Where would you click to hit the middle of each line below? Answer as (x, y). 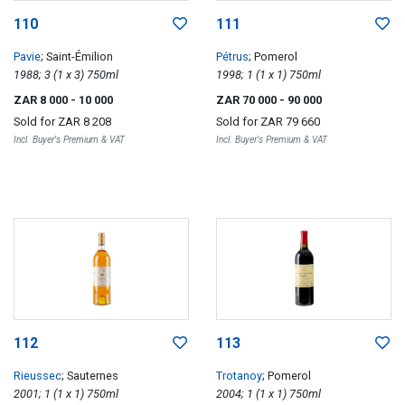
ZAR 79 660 (290, 121)
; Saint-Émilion (77, 56)
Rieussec (38, 376)
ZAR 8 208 (85, 121)
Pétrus (232, 56)
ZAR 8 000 (42, 99)
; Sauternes (90, 376)
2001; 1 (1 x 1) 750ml (103, 394)
